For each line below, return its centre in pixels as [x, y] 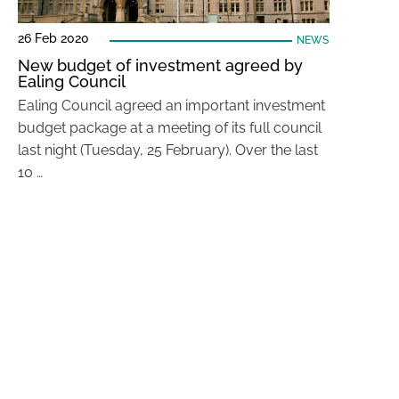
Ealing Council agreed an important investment [171, 106]
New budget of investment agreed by [160, 65]
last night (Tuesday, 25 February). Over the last [168, 150]
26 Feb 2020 [53, 38]
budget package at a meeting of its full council [170, 128]
